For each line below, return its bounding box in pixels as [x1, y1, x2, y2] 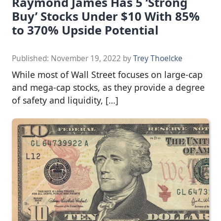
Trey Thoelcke [133, 53, 183, 64]
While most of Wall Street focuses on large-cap [12, 69, 203, 81]
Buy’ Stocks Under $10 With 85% [12, 8, 200, 25]
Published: [12, 53, 51, 64]
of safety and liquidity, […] [12, 94, 118, 107]
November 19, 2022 [51, 53, 121, 64]
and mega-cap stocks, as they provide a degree [12, 81, 205, 94]
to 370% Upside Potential [12, 22, 158, 38]
